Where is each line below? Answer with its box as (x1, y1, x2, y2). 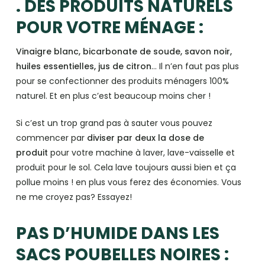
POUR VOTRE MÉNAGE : (15, 16, 203, 39)
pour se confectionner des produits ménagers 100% (15, 75, 229, 87)
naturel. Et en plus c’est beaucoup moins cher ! (15, 90, 211, 102)
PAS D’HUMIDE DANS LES (15, 222, 219, 245)
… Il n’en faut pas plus (151, 60, 239, 72)
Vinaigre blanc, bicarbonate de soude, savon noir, (15, 46, 232, 57)
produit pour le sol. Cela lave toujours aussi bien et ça (15, 161, 236, 173)
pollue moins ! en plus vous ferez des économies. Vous (15, 176, 241, 188)
